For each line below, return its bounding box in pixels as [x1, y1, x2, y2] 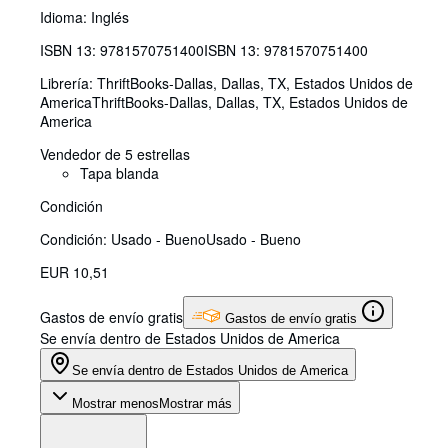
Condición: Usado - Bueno [40, 229, 206, 250]
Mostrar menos [72, 396, 159, 412]
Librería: [40, 73, 97, 94]
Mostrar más [159, 396, 232, 412]
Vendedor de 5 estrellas [40, 144, 190, 165]
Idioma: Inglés [40, 7, 129, 28]
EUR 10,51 [40, 262, 109, 283]
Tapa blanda [80, 163, 159, 184]
